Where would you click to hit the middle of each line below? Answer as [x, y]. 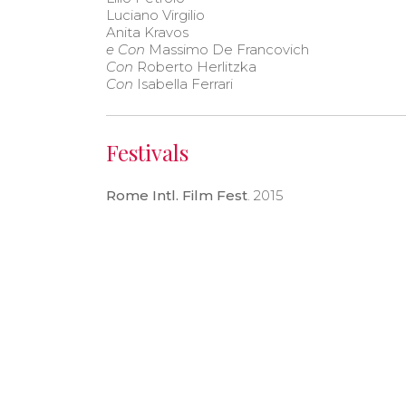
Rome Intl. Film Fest [177, 195]
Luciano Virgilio [155, 14]
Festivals [147, 152]
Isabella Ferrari [183, 83]
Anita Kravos [147, 32]
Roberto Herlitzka [195, 66]
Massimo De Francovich [227, 49]
